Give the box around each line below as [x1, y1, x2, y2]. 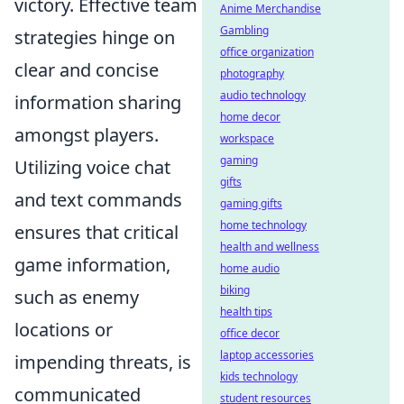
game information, [14, 252, 170, 277]
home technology [220, 217, 307, 233]
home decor [220, 109, 280, 124]
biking [220, 282, 250, 298]
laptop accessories [220, 347, 314, 363]
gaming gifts [220, 196, 282, 211]
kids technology [220, 369, 298, 384]
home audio [220, 261, 280, 276]
